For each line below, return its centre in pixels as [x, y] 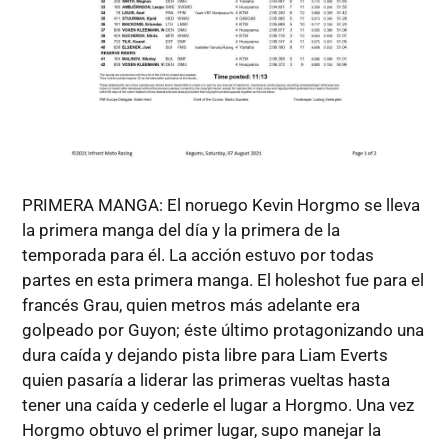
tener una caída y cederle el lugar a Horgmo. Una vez [217, 405]
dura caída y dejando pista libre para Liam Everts [204, 355]
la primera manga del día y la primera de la [180, 230]
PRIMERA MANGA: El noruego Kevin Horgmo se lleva [220, 205]
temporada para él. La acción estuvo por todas [197, 255]
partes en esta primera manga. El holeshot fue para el [222, 280]
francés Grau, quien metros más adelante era [190, 305]
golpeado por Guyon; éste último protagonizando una [222, 330]
